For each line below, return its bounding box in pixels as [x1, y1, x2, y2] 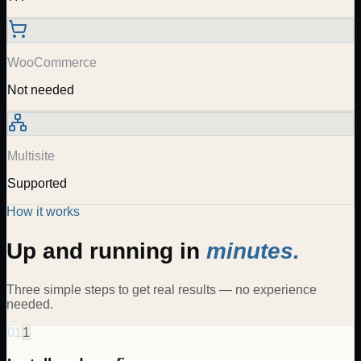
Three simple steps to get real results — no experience [6, 282, 317, 297]
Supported [7, 176, 67, 191]
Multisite [7, 149, 55, 164]
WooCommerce [7, 56, 97, 70]
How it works [6, 205, 80, 219]
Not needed [7, 83, 74, 98]
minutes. [206, 238, 300, 263]
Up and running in [6, 238, 206, 263]
